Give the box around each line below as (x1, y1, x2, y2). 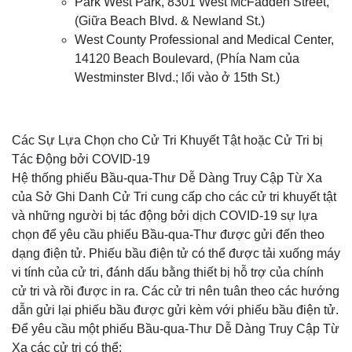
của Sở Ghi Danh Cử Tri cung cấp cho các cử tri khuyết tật (12, 190, 336, 203)
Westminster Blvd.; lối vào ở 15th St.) (75, 71, 280, 84)
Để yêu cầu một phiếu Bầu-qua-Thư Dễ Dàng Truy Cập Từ (12, 322, 339, 335)
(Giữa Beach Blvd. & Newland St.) (75, 14, 265, 27)
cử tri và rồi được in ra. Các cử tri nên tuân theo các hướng (12, 284, 339, 298)
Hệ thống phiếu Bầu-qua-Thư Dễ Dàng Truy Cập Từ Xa (12, 171, 322, 185)
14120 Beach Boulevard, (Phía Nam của (75, 52, 299, 65)
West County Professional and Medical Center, (75, 33, 334, 46)
